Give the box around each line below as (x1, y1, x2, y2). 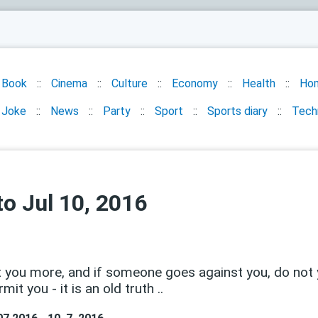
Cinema (51, 77, 87, 90)
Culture (111, 77, 148, 90)
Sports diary (207, 104, 268, 118)
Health (242, 77, 275, 90)
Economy (172, 77, 218, 90)
